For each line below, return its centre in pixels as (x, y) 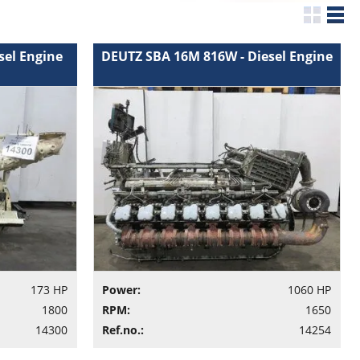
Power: (121, 290)
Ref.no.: (123, 330)
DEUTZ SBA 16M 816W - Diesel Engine (217, 56)
